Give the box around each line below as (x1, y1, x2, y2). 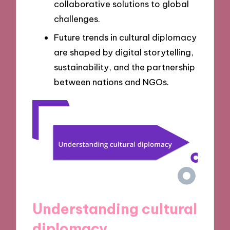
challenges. (54, 13, 100, 25)
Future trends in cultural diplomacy (54, 31, 197, 43)
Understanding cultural (32, 200, 198, 218)
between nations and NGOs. (54, 76, 169, 87)
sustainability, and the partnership (54, 61, 195, 72)
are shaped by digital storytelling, (54, 46, 194, 57)
